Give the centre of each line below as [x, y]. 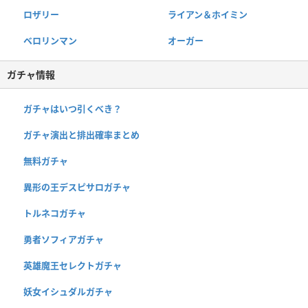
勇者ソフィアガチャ [64, 239]
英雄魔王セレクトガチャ [73, 265]
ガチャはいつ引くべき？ [73, 108]
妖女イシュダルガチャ [68, 291]
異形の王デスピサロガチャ [77, 187]
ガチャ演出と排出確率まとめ [81, 134]
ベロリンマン [50, 40]
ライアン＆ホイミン [207, 14]
